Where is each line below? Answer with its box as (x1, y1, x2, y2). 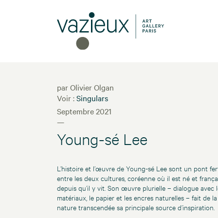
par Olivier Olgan (57, 82, 114, 93)
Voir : (57, 92, 76, 104)
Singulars (76, 92, 108, 104)
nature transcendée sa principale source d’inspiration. (57, 202, 215, 212)
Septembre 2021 (57, 106, 111, 117)
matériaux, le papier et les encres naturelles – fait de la (57, 193, 217, 202)
